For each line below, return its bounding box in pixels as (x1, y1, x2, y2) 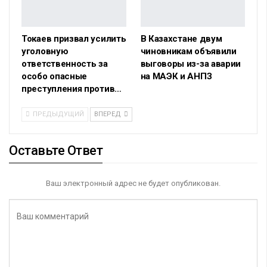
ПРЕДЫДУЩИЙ (31, 110, 84, 119)
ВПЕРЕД (94, 110, 123, 119)
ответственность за (21, 58, 108, 70)
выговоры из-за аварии (140, 58, 241, 70)
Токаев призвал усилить (21, 33, 126, 45)
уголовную (21, 46, 69, 57)
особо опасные (21, 71, 88, 82)
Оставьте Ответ (9, 143, 103, 159)
